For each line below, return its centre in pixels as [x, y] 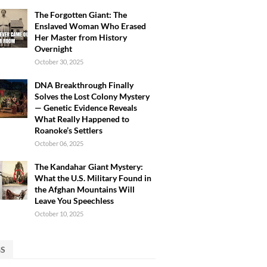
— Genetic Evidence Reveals [86, 108]
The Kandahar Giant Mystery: [89, 167]
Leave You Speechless [74, 201]
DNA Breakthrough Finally [84, 85]
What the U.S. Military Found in [93, 178]
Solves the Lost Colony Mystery [92, 96]
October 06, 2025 [59, 143]
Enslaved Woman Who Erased [90, 26]
